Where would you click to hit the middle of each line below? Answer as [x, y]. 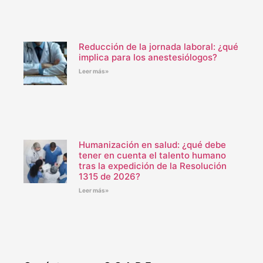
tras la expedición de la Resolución [152, 166]
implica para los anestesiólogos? [148, 58]
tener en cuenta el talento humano [152, 156]
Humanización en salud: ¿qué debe [152, 145]
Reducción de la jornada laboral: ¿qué [158, 47]
